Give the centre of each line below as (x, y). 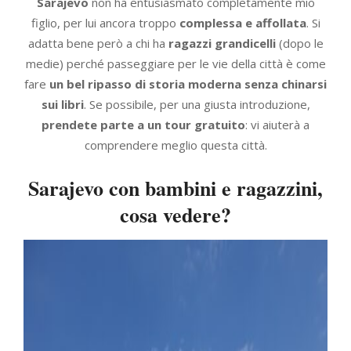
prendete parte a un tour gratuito (143, 124)
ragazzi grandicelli (222, 43)
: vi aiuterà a (277, 124)
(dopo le (299, 43)
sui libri (62, 104)
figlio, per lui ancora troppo (105, 22)
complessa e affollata (242, 22)
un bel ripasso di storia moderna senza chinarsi (188, 83)
